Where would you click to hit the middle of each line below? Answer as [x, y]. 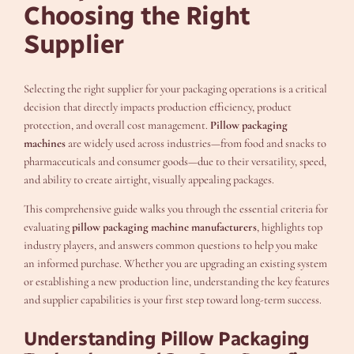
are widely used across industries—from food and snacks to [196, 143]
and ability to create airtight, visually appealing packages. [149, 179]
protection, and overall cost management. [117, 125]
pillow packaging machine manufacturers [165, 228]
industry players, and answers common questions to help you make [171, 246]
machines [45, 143]
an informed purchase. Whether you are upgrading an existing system [176, 264]
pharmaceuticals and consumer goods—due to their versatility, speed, [175, 161]
